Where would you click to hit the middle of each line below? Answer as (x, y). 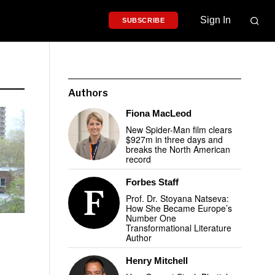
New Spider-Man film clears (179, 130)
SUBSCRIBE (143, 20)
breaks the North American (178, 149)
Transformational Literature (179, 228)
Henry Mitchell (157, 261)
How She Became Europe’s (179, 208)
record (139, 159)
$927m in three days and (175, 139)
